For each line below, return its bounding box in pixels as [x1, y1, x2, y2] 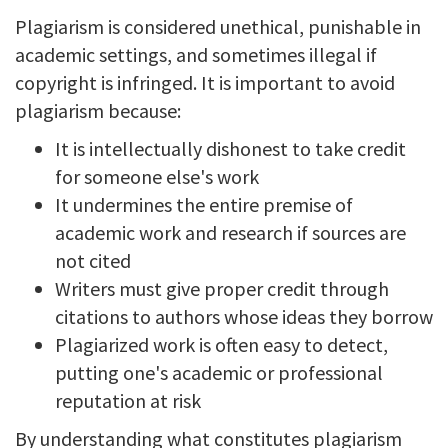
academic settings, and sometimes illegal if [15, 42, 377, 67]
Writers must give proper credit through [55, 276, 389, 301]
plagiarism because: [15, 98, 181, 123]
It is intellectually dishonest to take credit [55, 136, 406, 161]
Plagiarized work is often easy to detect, [55, 332, 388, 357]
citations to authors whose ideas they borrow [55, 304, 433, 329]
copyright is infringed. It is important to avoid [15, 70, 395, 95]
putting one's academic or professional [55, 360, 383, 385]
